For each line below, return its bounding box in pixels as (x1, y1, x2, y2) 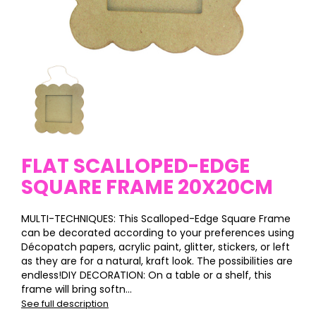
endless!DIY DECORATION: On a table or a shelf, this (21, 268, 272, 283)
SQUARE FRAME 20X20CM (21, 174, 273, 202)
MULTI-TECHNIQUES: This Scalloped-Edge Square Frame (21, 212, 291, 226)
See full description (21, 297, 109, 311)
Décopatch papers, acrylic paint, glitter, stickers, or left (21, 240, 290, 255)
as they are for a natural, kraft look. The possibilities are (21, 254, 293, 269)
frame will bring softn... (21, 282, 132, 297)
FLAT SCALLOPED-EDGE (21, 152, 250, 181)
